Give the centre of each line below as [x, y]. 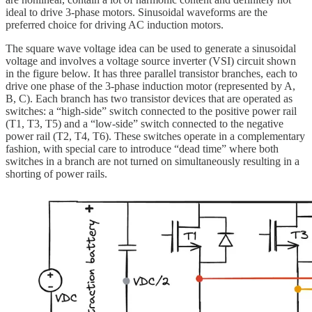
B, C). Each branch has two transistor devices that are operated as [149, 99]
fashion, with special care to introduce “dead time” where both [142, 149]
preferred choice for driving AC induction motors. [115, 25]
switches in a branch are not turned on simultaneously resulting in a [153, 162]
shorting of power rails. [56, 174]
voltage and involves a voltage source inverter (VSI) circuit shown [151, 61]
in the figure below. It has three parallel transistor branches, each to [151, 74]
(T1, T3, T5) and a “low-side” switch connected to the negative [145, 124]
